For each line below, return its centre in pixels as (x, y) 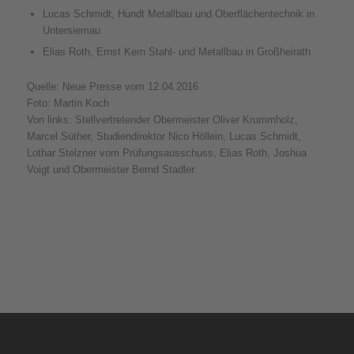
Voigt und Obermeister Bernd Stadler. (111, 169)
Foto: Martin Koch (68, 103)
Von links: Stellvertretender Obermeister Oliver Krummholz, (162, 119)
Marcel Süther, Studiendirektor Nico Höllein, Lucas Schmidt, (164, 136)
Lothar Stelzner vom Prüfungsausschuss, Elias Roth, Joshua (166, 153)
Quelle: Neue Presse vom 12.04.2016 (112, 86)
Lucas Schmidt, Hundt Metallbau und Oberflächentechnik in (178, 13)
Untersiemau (71, 30)
